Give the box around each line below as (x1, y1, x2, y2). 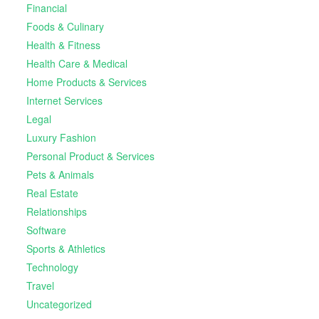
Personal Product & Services (26, 148, 155, 163)
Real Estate (26, 185, 78, 200)
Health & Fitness (26, 37, 100, 52)
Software (26, 222, 66, 237)
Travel (26, 278, 54, 293)
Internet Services (26, 93, 103, 108)
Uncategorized (26, 296, 92, 311)
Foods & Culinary (26, 19, 104, 33)
